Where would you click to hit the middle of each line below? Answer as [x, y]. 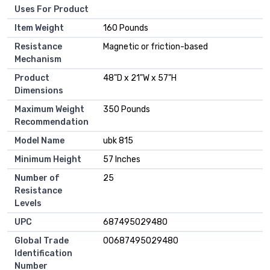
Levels [28, 203]
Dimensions [39, 90]
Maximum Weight [49, 109]
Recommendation [52, 122]
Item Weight [39, 28]
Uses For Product [52, 9]
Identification [43, 253]
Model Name [39, 140]
